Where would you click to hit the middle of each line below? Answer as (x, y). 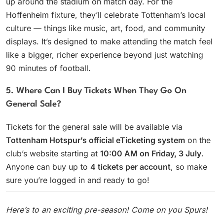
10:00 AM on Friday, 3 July (151, 153)
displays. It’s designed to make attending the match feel (109, 41)
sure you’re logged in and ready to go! (78, 180)
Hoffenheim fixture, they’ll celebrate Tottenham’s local (106, 15)
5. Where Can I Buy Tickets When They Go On (96, 91)
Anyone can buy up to (48, 166)
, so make (189, 166)
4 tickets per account (130, 166)
